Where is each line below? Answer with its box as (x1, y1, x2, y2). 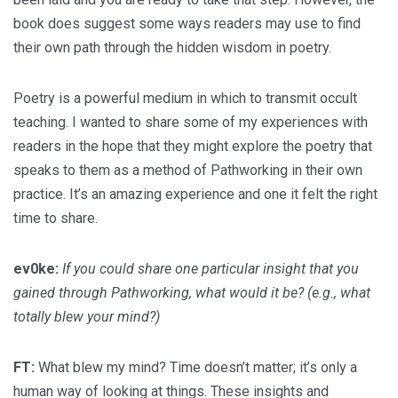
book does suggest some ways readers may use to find (13, 15, 361, 32)
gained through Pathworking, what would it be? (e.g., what (13, 284, 370, 301)
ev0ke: (13, 260, 59, 277)
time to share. (13, 210, 101, 227)
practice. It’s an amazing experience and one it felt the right (13, 186, 378, 203)
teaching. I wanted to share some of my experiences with (13, 114, 368, 131)
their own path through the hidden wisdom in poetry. (13, 39, 335, 56)
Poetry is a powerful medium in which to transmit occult (13, 90, 357, 107)
